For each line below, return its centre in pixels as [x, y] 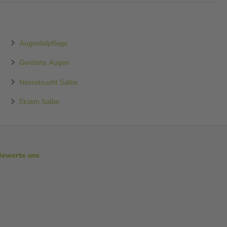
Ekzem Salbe [39, 101]
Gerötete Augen [44, 62]
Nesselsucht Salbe [48, 82]
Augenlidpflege [43, 43]
